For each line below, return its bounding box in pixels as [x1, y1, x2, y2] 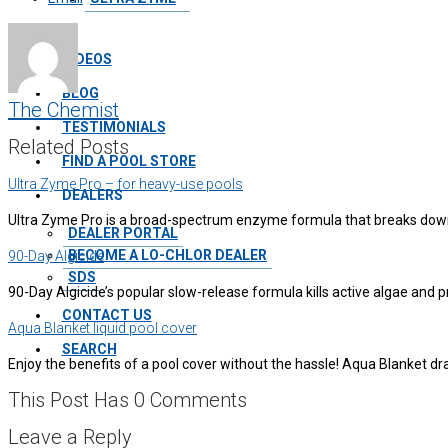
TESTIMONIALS [61, 118, 166, 135]
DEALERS [61, 186, 123, 203]
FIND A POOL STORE [61, 152, 196, 169]
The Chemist [8, 98, 119, 123]
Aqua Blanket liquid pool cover [8, 320, 197, 337]
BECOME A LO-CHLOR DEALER [68, 246, 267, 263]
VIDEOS [61, 50, 112, 67]
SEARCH [61, 340, 117, 357]
